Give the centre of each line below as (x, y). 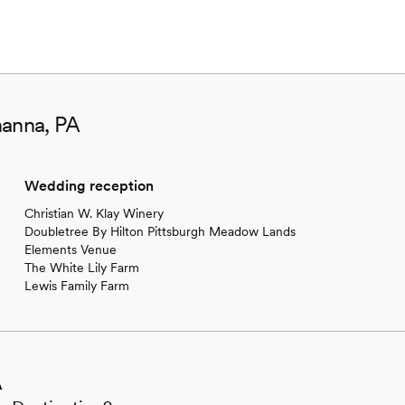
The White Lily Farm (81, 267)
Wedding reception (89, 185)
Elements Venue (70, 249)
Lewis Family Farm (76, 285)
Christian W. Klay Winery (94, 213)
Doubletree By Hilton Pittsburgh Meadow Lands (160, 231)
